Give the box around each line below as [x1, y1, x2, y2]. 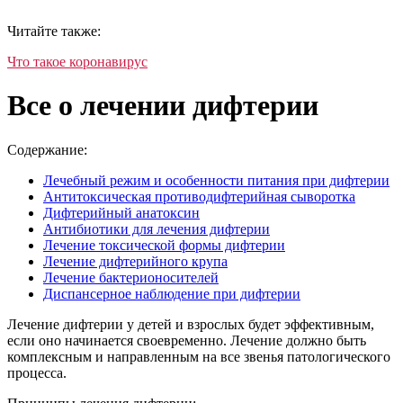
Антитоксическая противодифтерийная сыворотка [43, 188, 355, 204]
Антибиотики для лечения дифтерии [43, 220, 270, 237]
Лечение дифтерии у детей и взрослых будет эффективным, [7, 316, 374, 332]
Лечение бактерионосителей [43, 269, 219, 285]
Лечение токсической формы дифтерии [43, 237, 285, 253]
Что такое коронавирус [7, 54, 148, 69]
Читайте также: [7, 23, 101, 39]
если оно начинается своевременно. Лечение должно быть [7, 332, 366, 348]
